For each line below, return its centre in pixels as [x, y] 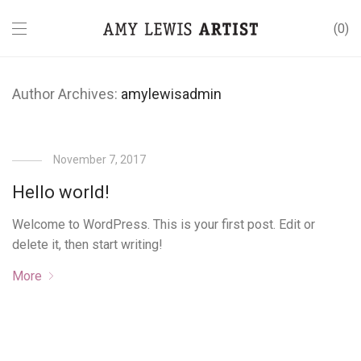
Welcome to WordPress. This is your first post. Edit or [164, 224]
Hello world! [61, 192]
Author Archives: [66, 94]
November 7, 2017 [100, 160]
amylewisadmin [171, 94]
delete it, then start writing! [88, 245]
